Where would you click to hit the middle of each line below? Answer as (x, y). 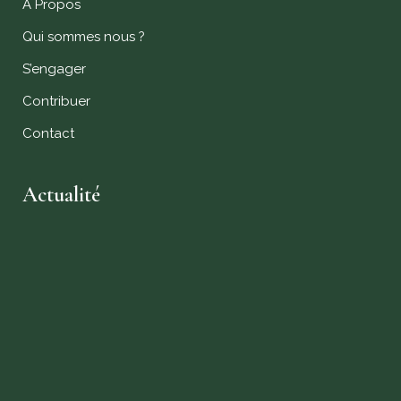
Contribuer (56, 101)
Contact (48, 133)
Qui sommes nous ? (84, 37)
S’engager (54, 69)
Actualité (61, 195)
